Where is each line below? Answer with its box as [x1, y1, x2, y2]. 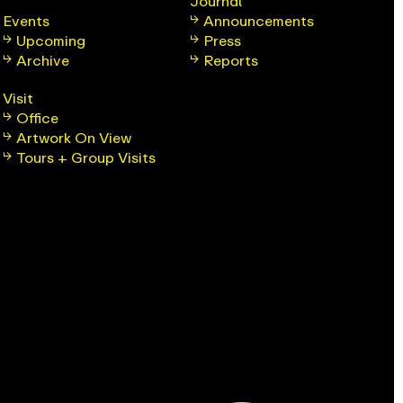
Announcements [202, 11, 314, 30]
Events [3, 11, 50, 30]
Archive [16, 50, 70, 69]
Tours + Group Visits [16, 148, 157, 166]
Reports [202, 50, 258, 69]
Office [16, 108, 59, 127]
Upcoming [16, 31, 86, 49]
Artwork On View [16, 128, 132, 147]
